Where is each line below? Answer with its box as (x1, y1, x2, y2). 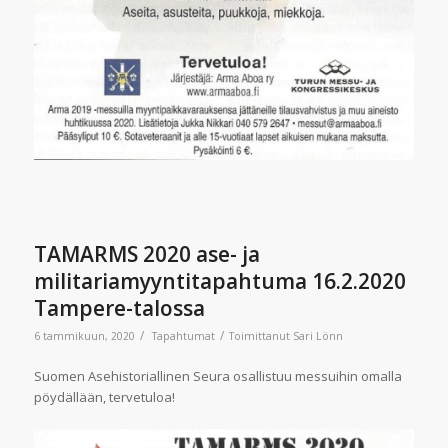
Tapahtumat (151, 329, 215, 344)
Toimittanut (228, 329, 293, 344)
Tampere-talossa (33, 294, 205, 323)
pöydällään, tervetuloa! (33, 388, 175, 407)
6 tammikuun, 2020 (33, 329, 135, 344)
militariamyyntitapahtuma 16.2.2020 (33, 267, 406, 296)
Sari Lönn (292, 329, 343, 344)
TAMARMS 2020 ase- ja (33, 240, 260, 269)
